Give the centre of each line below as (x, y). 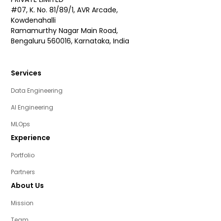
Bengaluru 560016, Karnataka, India (70, 41)
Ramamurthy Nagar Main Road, (65, 31)
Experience (31, 138)
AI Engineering (32, 108)
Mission (22, 203)
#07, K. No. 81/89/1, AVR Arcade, (65, 10)
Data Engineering (37, 91)
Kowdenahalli (34, 20)
